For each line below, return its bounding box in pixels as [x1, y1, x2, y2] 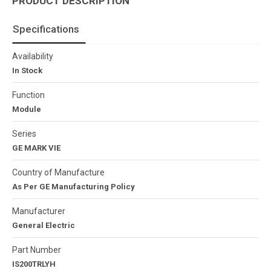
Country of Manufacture [12, 168, 105, 178]
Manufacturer [12, 206, 65, 217]
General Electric [12, 221, 75, 230]
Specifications [13, 23, 79, 36]
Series [12, 129, 36, 139]
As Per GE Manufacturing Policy [12, 182, 135, 192]
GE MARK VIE [12, 143, 60, 153]
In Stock [12, 66, 42, 76]
